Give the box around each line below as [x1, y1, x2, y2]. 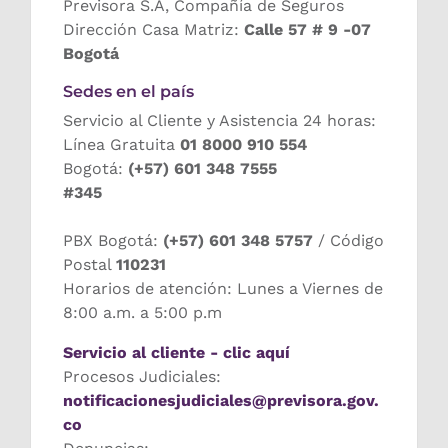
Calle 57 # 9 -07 [244, 20, 371, 40]
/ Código [313, 231, 384, 251]
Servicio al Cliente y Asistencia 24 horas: [63, 111, 376, 131]
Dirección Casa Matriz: [63, 20, 244, 40]
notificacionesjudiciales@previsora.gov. [63, 391, 379, 411]
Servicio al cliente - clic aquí [63, 343, 290, 363]
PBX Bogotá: [63, 231, 163, 251]
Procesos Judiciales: [63, 367, 221, 387]
